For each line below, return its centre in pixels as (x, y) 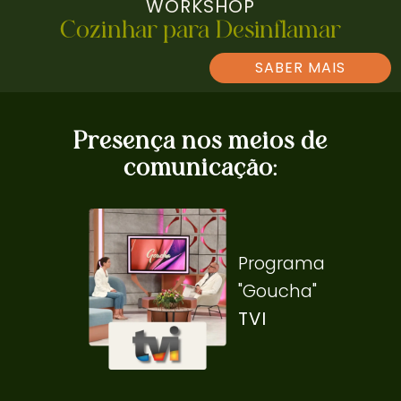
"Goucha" (277, 291)
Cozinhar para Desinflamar (200, 30)
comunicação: (200, 168)
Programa (281, 264)
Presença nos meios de (200, 141)
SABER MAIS (300, 67)
